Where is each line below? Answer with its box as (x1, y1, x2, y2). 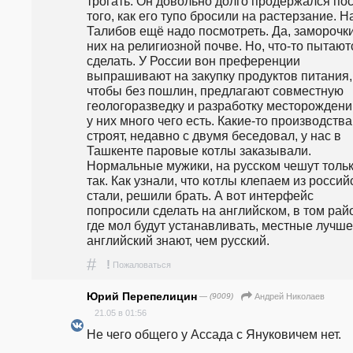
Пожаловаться (113, 259, 171, 269)
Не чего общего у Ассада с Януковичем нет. (87, 327, 341, 342)
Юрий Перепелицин (87, 290, 197, 303)
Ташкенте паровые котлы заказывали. (87, 143, 311, 158)
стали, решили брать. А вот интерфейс (87, 188, 314, 203)
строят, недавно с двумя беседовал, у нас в (87, 128, 341, 143)
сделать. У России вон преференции (87, 53, 300, 68)
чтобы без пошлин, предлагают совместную (87, 83, 344, 98)
